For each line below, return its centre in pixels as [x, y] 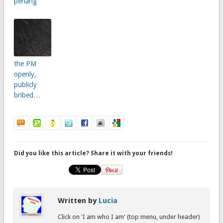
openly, [25, 74]
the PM [25, 63]
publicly [25, 84]
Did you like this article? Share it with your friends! [93, 153]
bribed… [27, 95]
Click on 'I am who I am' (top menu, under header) [129, 217]
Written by [78, 200]
